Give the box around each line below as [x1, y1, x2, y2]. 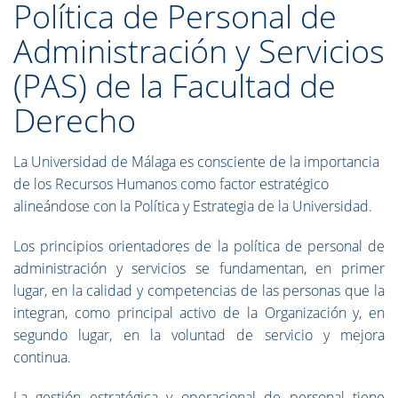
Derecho [13, 99, 136, 142]
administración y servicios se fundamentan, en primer [13, 259, 385, 278]
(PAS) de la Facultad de [13, 64, 336, 107]
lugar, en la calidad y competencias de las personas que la [13, 281, 385, 300]
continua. [13, 347, 71, 367]
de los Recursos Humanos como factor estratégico [13, 174, 329, 194]
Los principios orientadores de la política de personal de [13, 236, 385, 256]
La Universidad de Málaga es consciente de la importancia [13, 152, 379, 171]
